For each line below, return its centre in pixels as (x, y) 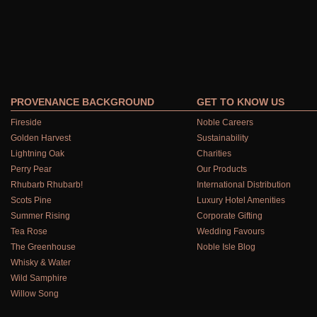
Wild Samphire (39, 278)
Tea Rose (29, 231)
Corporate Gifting (229, 215)
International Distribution (243, 184)
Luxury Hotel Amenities (241, 200)
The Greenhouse (43, 247)
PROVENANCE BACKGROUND (82, 102)
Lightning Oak (38, 153)
